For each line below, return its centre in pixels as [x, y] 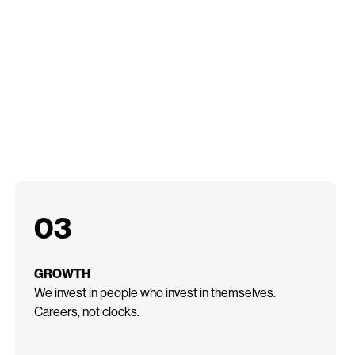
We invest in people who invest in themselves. [155, 292]
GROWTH [62, 273]
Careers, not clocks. [86, 311]
